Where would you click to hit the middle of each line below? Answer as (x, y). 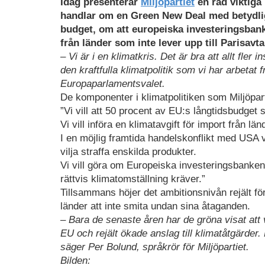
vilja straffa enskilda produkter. (128, 151)
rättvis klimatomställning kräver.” (133, 179)
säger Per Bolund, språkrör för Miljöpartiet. (155, 247)
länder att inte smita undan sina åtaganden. (155, 206)
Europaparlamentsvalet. (113, 83)
